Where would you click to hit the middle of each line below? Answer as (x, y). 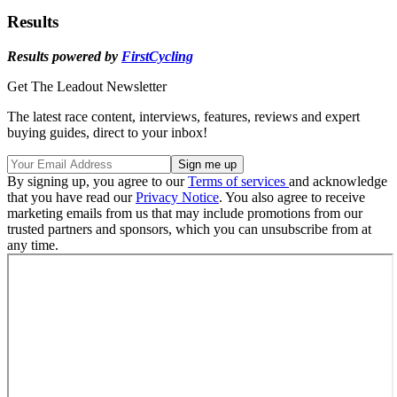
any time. (33, 245)
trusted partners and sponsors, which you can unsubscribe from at (189, 229)
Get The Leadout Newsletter (87, 86)
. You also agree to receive (292, 197)
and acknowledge (338, 181)
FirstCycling (157, 56)
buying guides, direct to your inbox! (107, 132)
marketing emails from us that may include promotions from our (185, 213)
